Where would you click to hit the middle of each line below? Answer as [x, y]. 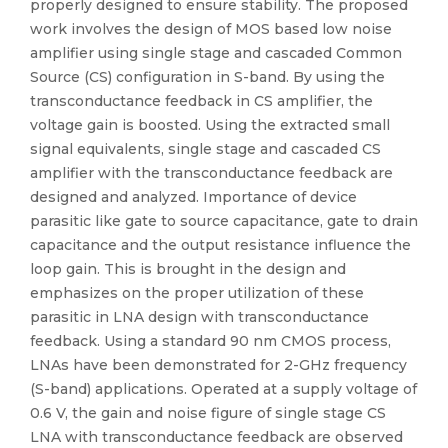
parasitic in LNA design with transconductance [199, 317]
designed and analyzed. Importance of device [193, 197]
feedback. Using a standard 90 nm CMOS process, [210, 341]
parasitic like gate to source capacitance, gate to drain [224, 221]
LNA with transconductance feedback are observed [216, 437]
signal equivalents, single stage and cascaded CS [205, 149]
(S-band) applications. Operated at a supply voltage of [223, 389]
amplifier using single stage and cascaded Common [216, 53]
